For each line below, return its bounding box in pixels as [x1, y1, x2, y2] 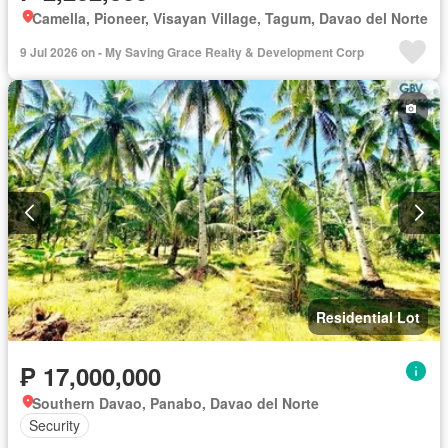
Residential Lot [316, 306, 420, 327]
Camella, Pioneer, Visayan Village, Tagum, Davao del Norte [32, 8, 428, 29]
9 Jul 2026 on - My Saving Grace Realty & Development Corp [20, 43, 364, 62]
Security [29, 415, 80, 436]
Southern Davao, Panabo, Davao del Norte [32, 392, 319, 413]
